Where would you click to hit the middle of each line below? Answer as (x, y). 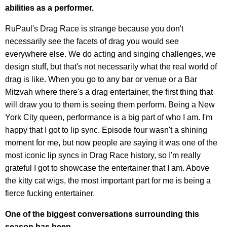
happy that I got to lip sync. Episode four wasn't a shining (106, 130)
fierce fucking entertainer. (50, 193)
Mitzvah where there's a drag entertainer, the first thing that (109, 92)
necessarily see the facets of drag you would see (92, 41)
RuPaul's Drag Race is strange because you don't (94, 28)
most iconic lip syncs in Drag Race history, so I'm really (103, 155)
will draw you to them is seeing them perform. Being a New (110, 104)
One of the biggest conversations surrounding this (102, 214)
